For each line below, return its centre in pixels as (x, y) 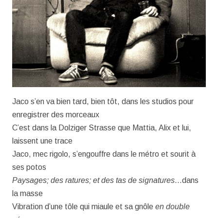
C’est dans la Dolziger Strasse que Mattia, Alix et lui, (102, 128)
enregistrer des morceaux (56, 115)
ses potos (29, 167)
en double (173, 207)
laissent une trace (42, 141)
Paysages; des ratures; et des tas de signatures (93, 181)
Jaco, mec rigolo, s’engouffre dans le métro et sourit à (104, 154)
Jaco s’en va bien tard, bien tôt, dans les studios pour (103, 102)
